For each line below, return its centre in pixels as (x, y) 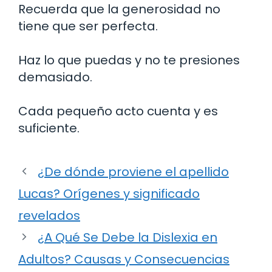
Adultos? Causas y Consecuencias (124, 259)
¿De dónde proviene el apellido (133, 172)
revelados (49, 215)
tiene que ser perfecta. (88, 26)
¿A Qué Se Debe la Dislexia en (127, 237)
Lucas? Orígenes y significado (109, 193)
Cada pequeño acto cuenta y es (118, 111)
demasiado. (55, 77)
